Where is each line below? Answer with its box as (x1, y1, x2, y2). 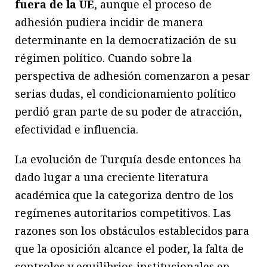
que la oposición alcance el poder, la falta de (15, 241, 244, 256)
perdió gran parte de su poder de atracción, (15, 104, 243, 119)
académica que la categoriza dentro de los (15, 188, 234, 203)
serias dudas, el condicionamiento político (15, 86, 237, 101)
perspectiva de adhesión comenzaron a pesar (15, 69, 251, 83)
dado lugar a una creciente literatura (15, 170, 209, 185)
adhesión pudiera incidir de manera (15, 15, 204, 30)
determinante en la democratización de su (15, 33, 237, 48)
